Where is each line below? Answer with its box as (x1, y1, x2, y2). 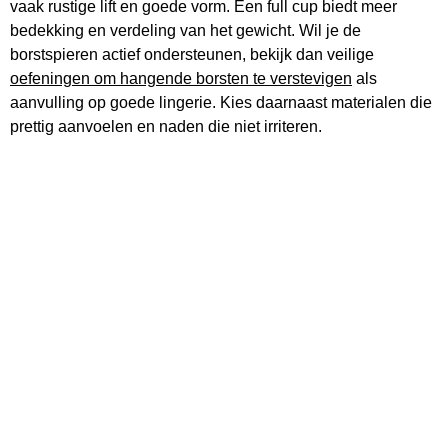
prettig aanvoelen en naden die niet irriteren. (10, 117, 322, 135)
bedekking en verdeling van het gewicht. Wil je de (10, 21, 361, 39)
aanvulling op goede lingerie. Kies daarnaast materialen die (10, 93, 432, 111)
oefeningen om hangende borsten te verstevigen (10, 69, 352, 87)
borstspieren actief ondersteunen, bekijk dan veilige (10, 45, 374, 63)
